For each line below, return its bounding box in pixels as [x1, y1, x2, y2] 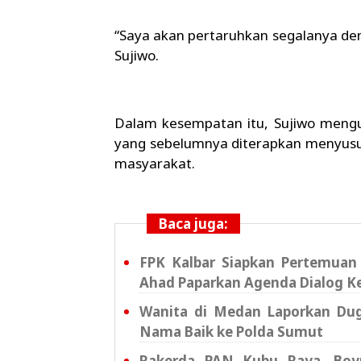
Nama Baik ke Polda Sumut [139, 322, 323, 342]
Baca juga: [159, 214, 228, 234]
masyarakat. [114, 154, 195, 173]
